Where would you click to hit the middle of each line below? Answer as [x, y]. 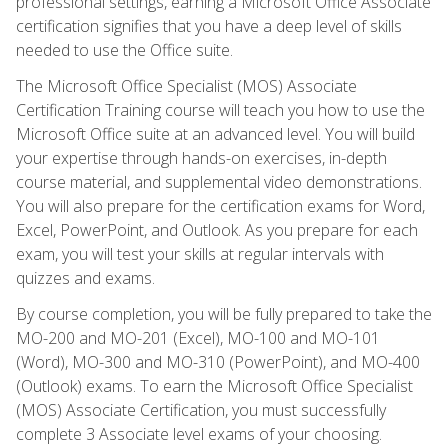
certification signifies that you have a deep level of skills [209, 25]
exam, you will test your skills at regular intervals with [200, 253]
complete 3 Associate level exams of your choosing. [199, 433]
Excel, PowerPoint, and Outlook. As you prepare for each [217, 229]
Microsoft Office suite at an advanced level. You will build [215, 133]
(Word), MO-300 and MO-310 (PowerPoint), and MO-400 [218, 361]
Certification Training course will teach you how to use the [220, 109]
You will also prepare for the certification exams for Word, [220, 205]
